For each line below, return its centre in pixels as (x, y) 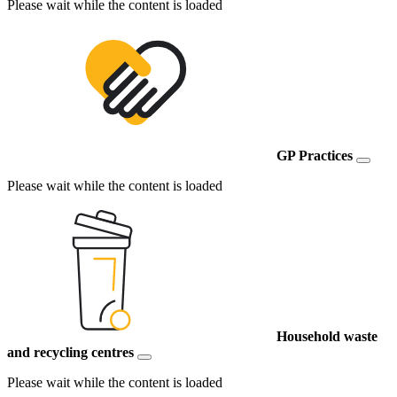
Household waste (327, 337)
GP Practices (315, 156)
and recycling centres (70, 353)
